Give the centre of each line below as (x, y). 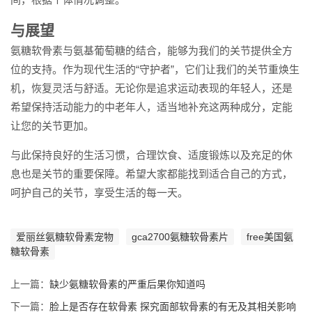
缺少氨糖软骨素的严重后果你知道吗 (127, 284)
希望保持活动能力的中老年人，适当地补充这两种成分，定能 (151, 107)
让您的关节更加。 (52, 125)
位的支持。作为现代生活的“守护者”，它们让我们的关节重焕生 (155, 69)
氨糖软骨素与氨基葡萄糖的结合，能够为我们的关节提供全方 (151, 50)
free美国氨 (270, 236)
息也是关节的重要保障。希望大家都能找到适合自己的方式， (151, 173)
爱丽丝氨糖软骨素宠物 (65, 236)
